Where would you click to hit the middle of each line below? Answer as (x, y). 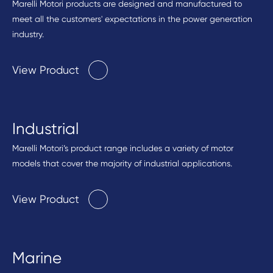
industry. (28, 34)
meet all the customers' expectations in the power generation (132, 19)
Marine (37, 258)
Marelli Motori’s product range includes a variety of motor (123, 148)
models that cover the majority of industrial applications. (122, 163)
